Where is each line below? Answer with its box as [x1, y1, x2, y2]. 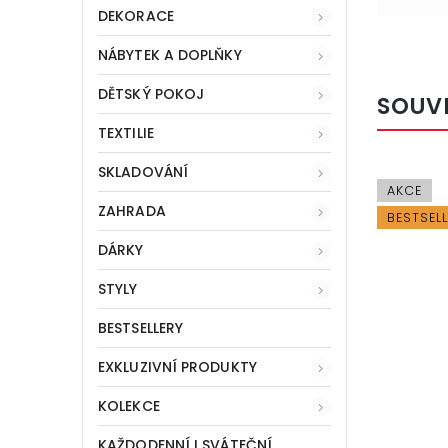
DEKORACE [98, 5, 174, 26]
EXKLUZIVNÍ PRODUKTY [98, 356, 257, 377]
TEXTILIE [98, 122, 154, 143]
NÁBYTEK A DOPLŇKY [98, 44, 242, 65]
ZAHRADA [98, 200, 166, 221]
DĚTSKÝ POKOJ [98, 83, 205, 104]
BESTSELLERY [98, 317, 184, 338]
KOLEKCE [98, 395, 160, 416]
